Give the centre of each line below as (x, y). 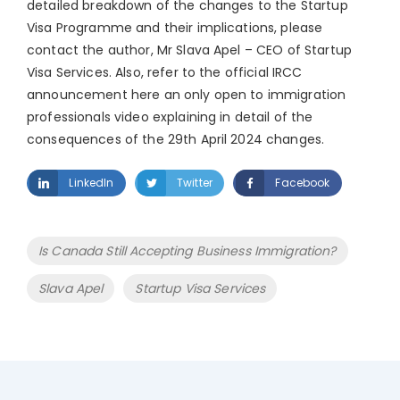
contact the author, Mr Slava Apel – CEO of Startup (190, 50)
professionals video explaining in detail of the (170, 117)
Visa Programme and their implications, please (175, 28)
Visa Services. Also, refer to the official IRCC (165, 73)
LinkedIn (92, 183)
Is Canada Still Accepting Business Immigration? (187, 251)
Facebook (303, 183)
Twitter (195, 183)
